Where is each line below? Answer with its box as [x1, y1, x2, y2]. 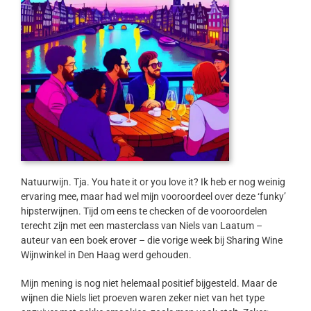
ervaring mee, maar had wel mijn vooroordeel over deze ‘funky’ [20, 191, 286, 203]
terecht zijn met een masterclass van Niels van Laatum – [20, 220, 262, 232]
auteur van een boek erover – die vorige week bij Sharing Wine [20, 235, 283, 246]
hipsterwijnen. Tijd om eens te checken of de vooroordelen [20, 205, 267, 217]
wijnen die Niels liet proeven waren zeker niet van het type [20, 292, 264, 304]
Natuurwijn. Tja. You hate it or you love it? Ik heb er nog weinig [20, 176, 285, 188]
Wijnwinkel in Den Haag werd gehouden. [20, 249, 192, 261]
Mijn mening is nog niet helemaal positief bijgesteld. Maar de [20, 278, 277, 289]
